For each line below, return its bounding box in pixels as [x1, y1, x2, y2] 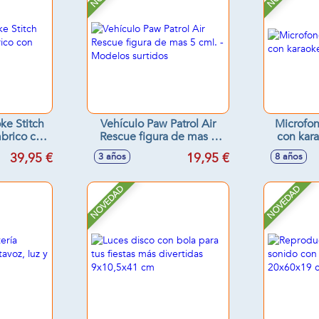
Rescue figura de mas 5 [99, 129, 217, 145]
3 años [98, 150, 126, 163]
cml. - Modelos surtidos [99, 142, 217, 157]
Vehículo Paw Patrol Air [100, 116, 216, 132]
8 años [275, 150, 303, 163]
